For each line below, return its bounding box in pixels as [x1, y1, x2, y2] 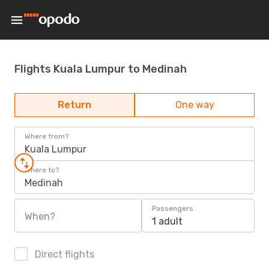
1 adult [152, 216, 183, 227]
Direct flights [32, 249, 94, 260]
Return [58, 99, 91, 110]
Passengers [152, 204, 193, 213]
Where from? [25, 132, 68, 141]
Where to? [25, 166, 59, 174]
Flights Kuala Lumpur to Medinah [14, 62, 187, 76]
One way [175, 99, 214, 110]
